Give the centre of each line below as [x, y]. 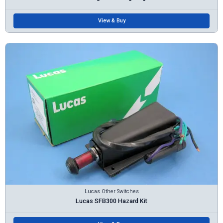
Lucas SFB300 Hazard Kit [111, 201]
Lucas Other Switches [111, 191]
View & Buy [111, 21]
